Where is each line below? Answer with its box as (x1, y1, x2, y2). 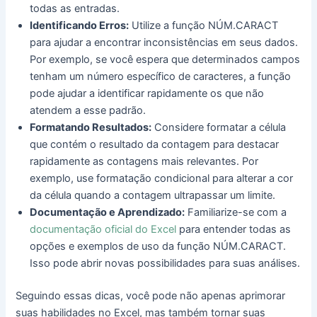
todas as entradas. (30, 2, 120, 16)
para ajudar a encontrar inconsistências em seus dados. (30, 36, 299, 50)
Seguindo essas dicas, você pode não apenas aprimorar (16, 289, 286, 302)
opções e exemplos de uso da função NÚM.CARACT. (30, 240, 287, 253)
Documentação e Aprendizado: (30, 206, 185, 219)
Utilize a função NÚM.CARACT (129, 19, 279, 33)
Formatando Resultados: (30, 121, 152, 134)
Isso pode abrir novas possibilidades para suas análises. (30, 257, 301, 270)
